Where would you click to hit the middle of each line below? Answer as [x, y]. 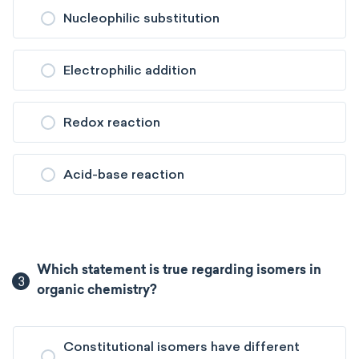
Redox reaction [112, 122]
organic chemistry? [97, 291]
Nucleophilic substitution [141, 18]
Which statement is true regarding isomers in [179, 271]
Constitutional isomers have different [182, 347]
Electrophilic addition [130, 70]
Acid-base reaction [124, 174]
